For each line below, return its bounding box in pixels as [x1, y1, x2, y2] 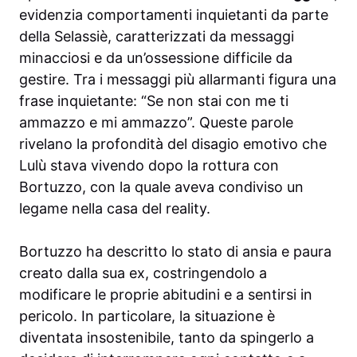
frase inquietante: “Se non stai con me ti [19, 92, 288, 109]
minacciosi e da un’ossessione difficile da [19, 49, 292, 66]
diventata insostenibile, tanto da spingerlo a [19, 328, 314, 346]
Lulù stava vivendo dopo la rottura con [19, 156, 279, 174]
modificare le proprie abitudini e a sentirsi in [19, 285, 312, 303]
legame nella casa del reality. [19, 199, 210, 217]
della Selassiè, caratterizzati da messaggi [19, 27, 294, 45]
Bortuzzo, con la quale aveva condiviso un [19, 178, 304, 195]
